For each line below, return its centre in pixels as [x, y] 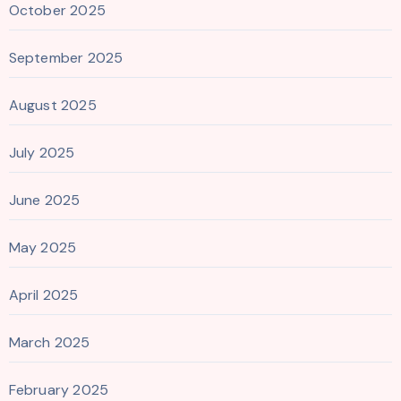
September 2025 [66, 57]
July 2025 [42, 152]
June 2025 [44, 200]
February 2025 [59, 389]
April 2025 [43, 294]
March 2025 [49, 342]
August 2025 [52, 105]
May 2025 [43, 247]
